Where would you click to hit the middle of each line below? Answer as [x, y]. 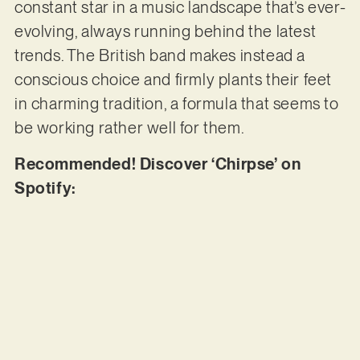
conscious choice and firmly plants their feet [173, 80]
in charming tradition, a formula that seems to [176, 104]
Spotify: [47, 188]
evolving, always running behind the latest [165, 32]
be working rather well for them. [131, 128]
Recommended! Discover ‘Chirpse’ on [157, 164]
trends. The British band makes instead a [160, 56]
